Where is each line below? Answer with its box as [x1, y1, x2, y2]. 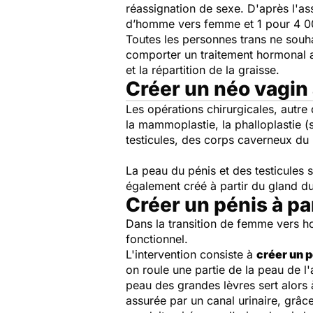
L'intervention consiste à [126, 247, 256, 261]
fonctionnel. [126, 231, 188, 246]
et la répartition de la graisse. [126, 62, 283, 77]
